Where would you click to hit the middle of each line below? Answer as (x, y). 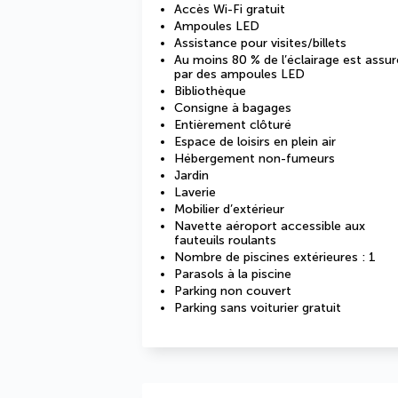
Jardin (191, 175)
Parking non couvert (233, 291)
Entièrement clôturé (233, 125)
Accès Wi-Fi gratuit (230, 9)
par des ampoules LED (239, 74)
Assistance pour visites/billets (260, 43)
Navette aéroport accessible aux (270, 226)
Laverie (195, 192)
